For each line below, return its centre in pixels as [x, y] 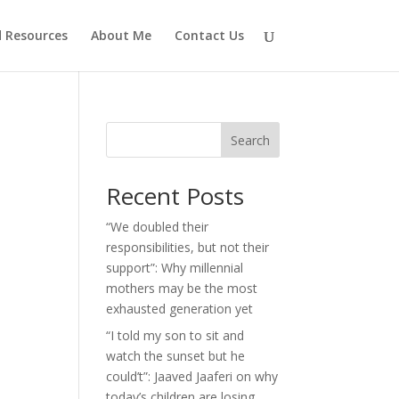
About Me [121, 35]
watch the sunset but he [176, 356]
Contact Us [209, 35]
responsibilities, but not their [188, 247]
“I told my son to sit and [175, 335]
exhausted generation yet [180, 309]
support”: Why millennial [175, 268]
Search [250, 140]
